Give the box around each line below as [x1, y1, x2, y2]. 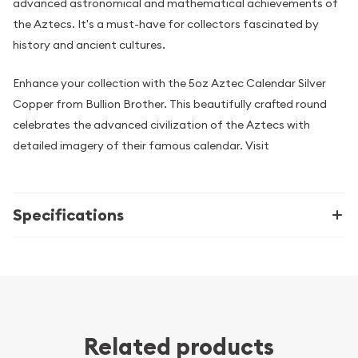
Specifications [13, 204, 124, 225]
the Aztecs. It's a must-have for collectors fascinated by [13, 16, 319, 31]
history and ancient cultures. [13, 37, 165, 52]
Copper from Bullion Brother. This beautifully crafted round [13, 97, 327, 112]
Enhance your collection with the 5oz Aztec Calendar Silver [13, 76, 326, 91]
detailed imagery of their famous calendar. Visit [13, 138, 269, 153]
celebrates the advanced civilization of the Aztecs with [13, 117, 310, 133]
